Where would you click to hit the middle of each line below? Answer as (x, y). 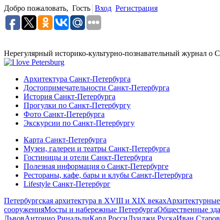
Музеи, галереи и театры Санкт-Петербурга (97, 148)
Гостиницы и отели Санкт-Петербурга (88, 157)
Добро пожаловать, (38, 8)
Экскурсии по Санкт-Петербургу (79, 123)
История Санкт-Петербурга (69, 96)
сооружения (24, 209)
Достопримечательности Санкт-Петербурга (96, 87)
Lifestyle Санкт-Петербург (67, 184)
